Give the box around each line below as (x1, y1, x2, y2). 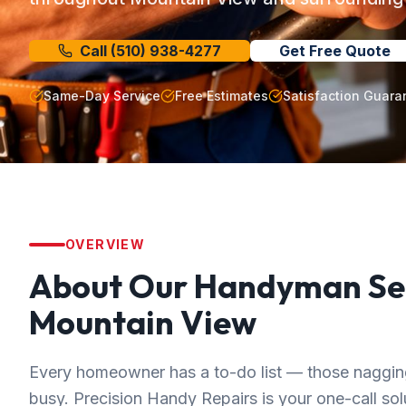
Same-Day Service (43, 88, 160, 103)
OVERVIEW (65, 237, 146, 252)
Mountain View (29, 302, 256, 343)
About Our (29, 266, 194, 306)
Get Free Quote (279, 42, 391, 60)
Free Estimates (175, 88, 268, 103)
